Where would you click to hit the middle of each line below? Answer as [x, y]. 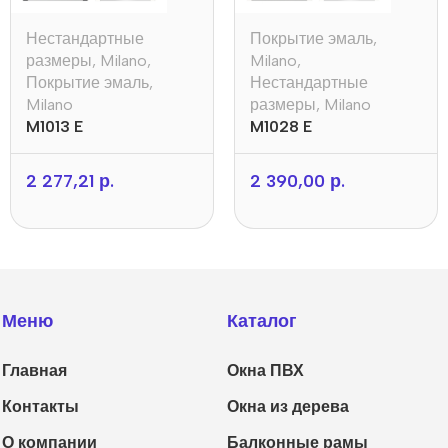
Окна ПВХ [266, 370]
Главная [35, 370]
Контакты [41, 406]
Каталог [262, 320]
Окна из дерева [288, 406]
